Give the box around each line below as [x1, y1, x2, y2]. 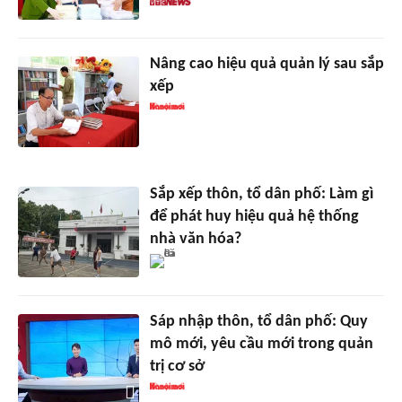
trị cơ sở [149, 357, 205, 375]
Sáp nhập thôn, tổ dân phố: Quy [149, 312, 368, 330]
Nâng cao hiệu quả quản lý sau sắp [149, 55, 384, 73]
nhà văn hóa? [149, 230, 241, 248]
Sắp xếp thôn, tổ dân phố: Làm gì [149, 185, 373, 203]
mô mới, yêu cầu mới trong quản [149, 335, 373, 353]
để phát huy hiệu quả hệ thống [149, 207, 359, 225]
